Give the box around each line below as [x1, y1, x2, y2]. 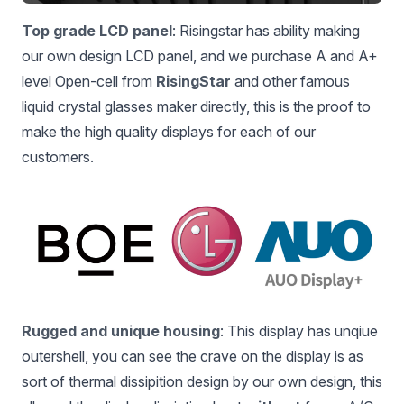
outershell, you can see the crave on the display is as [22, 347, 363, 366]
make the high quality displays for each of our [22, 123, 316, 142]
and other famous [231, 72, 350, 91]
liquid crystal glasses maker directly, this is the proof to [22, 97, 371, 116]
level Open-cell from [22, 72, 156, 91]
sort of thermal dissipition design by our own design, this [22, 372, 382, 391]
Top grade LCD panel [22, 22, 172, 41]
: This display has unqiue [220, 322, 378, 341]
